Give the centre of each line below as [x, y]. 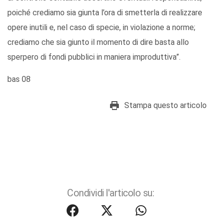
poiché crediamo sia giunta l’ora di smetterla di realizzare [105, 13]
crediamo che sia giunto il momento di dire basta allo [98, 42]
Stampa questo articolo [166, 106]
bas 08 [19, 79]
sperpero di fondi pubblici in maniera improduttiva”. [94, 57]
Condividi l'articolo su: [110, 193]
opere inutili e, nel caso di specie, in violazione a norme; [101, 28]
